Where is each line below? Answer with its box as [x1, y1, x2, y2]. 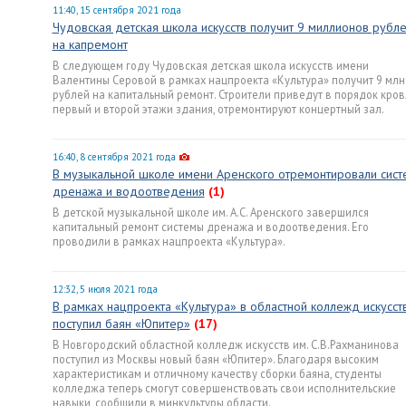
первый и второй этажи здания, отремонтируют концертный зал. [52, 101, 384, 116]
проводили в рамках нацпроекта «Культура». [52, 234, 285, 248]
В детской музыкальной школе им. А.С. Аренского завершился [52, 205, 369, 219]
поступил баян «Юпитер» [52, 315, 190, 332]
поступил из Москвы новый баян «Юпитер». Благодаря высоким [52, 352, 379, 366]
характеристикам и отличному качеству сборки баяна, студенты [52, 366, 382, 381]
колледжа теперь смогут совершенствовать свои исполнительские [52, 381, 396, 395]
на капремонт [52, 36, 128, 53]
